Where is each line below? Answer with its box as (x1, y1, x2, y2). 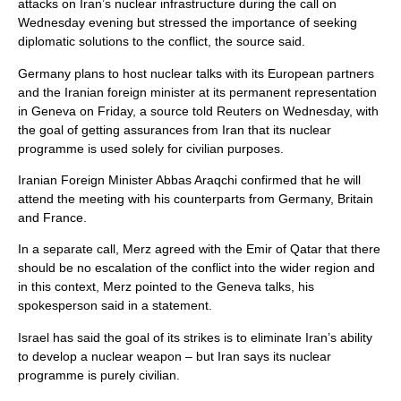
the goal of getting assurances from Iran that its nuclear (18, 122, 331, 137)
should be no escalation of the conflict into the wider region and (18, 260, 375, 276)
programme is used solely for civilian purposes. (18, 141, 284, 156)
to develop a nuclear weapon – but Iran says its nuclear (18, 348, 331, 363)
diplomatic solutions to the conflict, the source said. (18, 34, 305, 49)
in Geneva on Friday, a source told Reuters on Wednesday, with (18, 103, 379, 118)
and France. (18, 210, 87, 226)
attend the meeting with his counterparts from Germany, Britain (18, 192, 373, 207)
